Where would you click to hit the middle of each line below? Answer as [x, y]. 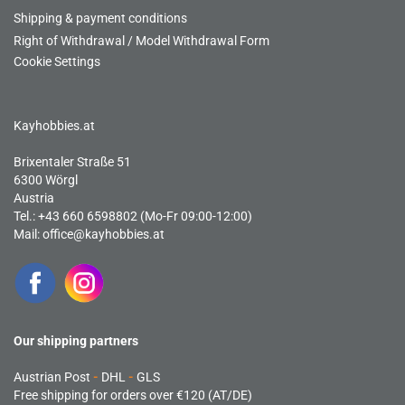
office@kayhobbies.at [104, 234]
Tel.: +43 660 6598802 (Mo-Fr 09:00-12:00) [133, 216]
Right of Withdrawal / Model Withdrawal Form [141, 41]
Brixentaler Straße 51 [72, 162]
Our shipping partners [76, 341]
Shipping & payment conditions [100, 18]
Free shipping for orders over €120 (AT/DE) [133, 395]
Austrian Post [52, 377]
